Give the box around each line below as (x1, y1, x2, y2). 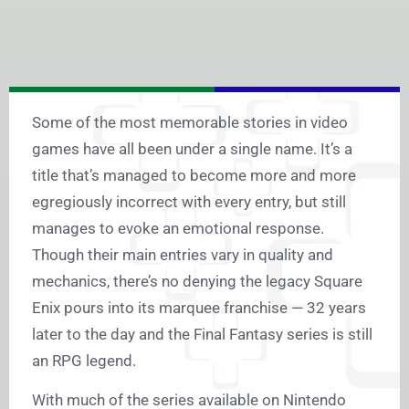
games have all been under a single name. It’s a (32, 140, 352, 159)
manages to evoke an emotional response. (32, 219, 324, 238)
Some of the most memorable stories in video (32, 113, 348, 132)
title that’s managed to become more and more (32, 166, 356, 185)
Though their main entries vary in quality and (32, 246, 333, 265)
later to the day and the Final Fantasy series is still (32, 325, 372, 344)
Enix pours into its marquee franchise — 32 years (32, 299, 366, 318)
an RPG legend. (32, 351, 136, 371)
